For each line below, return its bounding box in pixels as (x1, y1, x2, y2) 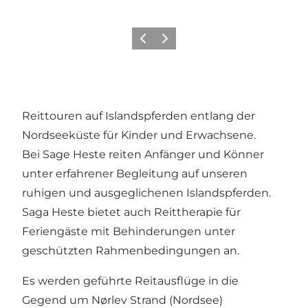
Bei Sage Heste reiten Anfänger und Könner (22, 147, 264, 161)
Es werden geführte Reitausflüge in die (22, 274, 239, 287)
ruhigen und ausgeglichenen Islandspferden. (22, 186, 271, 199)
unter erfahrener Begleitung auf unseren (22, 166, 247, 180)
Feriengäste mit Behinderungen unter (22, 224, 235, 238)
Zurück (134, 37, 164, 48)
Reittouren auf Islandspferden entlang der (22, 109, 255, 122)
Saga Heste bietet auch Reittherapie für (22, 205, 241, 219)
